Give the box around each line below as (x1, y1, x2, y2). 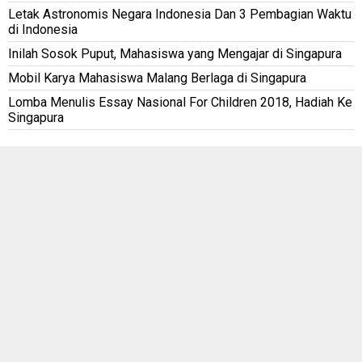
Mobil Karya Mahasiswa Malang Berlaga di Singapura (8, 69, 306, 86)
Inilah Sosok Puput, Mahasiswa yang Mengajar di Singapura (8, 45, 342, 61)
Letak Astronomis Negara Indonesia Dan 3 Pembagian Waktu (8, 6, 351, 22)
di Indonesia (8, 21, 78, 37)
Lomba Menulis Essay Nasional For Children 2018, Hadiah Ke (8, 94, 352, 110)
